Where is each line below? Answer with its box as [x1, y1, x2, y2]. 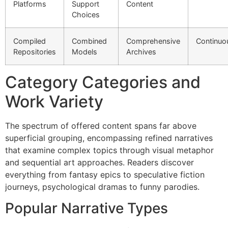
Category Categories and [5, 72, 201, 92]
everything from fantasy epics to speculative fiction [5, 169, 205, 180]
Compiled [13, 36, 46, 45]
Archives [126, 47, 156, 56]
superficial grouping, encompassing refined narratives [5, 132, 213, 143]
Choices [72, 10, 100, 19]
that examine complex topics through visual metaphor [5, 145, 214, 155]
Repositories [13, 47, 56, 56]
